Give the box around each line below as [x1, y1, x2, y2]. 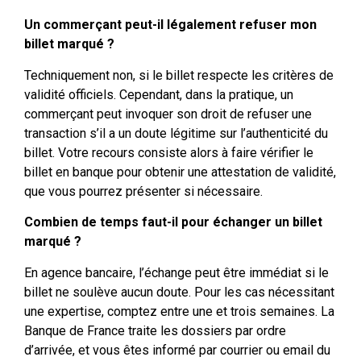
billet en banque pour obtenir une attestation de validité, [24, 164, 336, 180]
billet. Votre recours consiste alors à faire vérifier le [24, 144, 313, 160]
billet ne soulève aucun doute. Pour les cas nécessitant [24, 284, 334, 300]
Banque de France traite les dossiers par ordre [24, 322, 286, 338]
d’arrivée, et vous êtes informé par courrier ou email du [24, 342, 330, 358]
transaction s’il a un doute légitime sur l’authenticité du [24, 125, 328, 141]
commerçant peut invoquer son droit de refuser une [24, 106, 312, 122]
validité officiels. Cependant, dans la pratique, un [24, 86, 293, 102]
